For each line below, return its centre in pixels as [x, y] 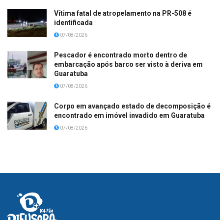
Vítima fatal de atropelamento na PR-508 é [123, 13]
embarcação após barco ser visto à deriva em [128, 64]
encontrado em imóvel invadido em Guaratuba [129, 115]
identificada [73, 22]
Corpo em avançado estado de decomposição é [132, 106]
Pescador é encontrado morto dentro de [121, 55]
